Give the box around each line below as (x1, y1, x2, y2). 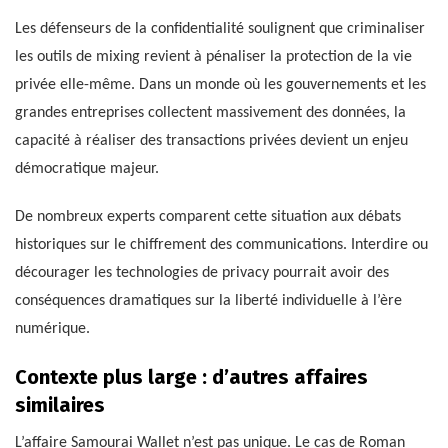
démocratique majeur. (15, 160, 159, 177)
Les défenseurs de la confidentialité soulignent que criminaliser (15, 20, 425, 37)
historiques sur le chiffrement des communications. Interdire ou (15, 236, 428, 253)
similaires (15, 392, 105, 417)
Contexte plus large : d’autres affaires (15, 364, 368, 389)
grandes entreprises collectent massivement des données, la (15, 104, 406, 121)
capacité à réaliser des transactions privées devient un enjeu (15, 132, 408, 149)
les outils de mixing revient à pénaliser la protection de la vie (15, 48, 412, 65)
